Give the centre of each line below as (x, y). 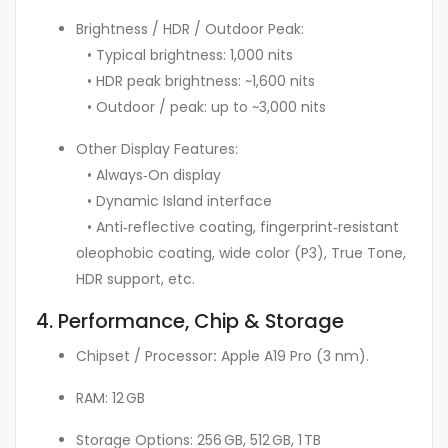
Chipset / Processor (144, 356)
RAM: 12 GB (110, 398)
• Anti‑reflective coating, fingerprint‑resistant (237, 226)
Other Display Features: (157, 148)
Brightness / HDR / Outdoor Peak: (190, 28)
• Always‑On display (148, 174)
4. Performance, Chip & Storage (190, 320)
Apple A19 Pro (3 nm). (293, 356)
